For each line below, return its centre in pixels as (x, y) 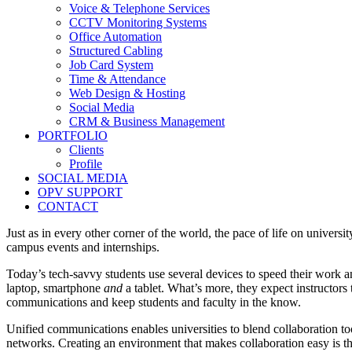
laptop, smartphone (55, 288)
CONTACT (68, 206)
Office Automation (115, 36)
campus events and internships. (83, 247)
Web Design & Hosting (127, 93)
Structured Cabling (116, 50)
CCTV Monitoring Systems (138, 22)
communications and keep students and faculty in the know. (154, 302)
